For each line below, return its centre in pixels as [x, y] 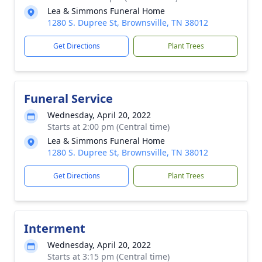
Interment [55, 228]
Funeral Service [68, 99]
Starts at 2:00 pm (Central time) [108, 127]
